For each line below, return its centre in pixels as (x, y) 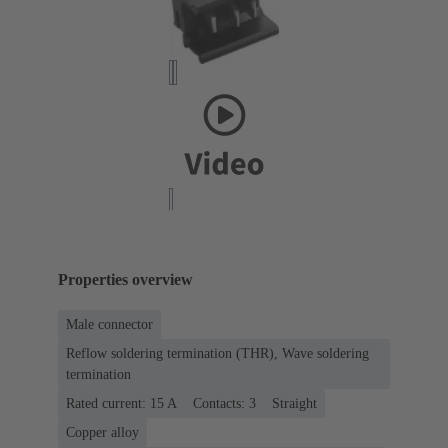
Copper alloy (102, 433)
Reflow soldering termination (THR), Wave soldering (217, 354)
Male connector (109, 325)
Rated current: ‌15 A (121, 404)
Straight (294, 404)
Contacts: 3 (224, 404)
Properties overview (125, 280)
